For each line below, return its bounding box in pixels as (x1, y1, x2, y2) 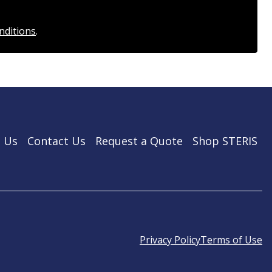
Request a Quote (95, 134, 183, 149)
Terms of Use (200, 233, 262, 247)
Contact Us (27, 134, 86, 149)
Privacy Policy (140, 233, 200, 247)
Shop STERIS (192, 134, 257, 149)
